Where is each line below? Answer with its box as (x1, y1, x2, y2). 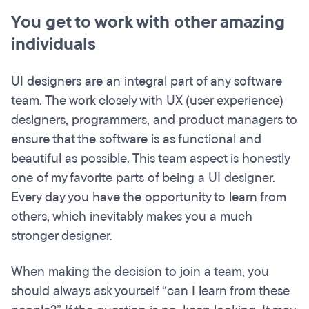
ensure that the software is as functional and (11, 130, 261, 149)
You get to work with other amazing (11, 10, 285, 34)
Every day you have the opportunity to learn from (11, 188, 286, 207)
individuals (11, 32, 96, 57)
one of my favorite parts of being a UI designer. (11, 169, 275, 188)
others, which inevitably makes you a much (11, 208, 252, 226)
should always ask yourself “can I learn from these (11, 282, 290, 301)
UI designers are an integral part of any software (11, 72, 282, 91)
